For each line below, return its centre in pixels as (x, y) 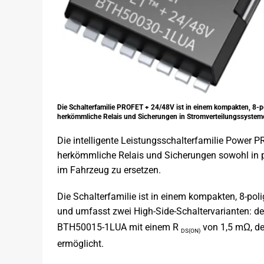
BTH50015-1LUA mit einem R (119, 227)
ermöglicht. (80, 243)
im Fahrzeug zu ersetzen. (109, 170)
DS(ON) (191, 231)
